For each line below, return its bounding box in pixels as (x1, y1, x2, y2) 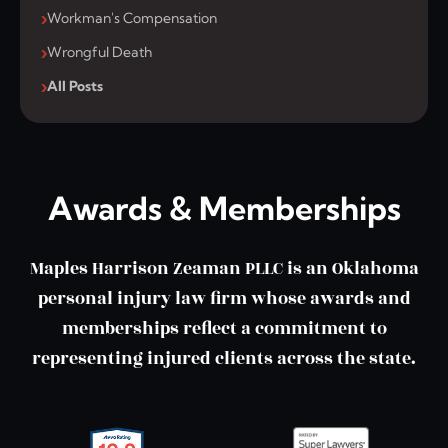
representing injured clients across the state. (32, 346, 416, 373)
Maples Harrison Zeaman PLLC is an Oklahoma (29, 256, 419, 283)
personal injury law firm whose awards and (37, 286, 411, 313)
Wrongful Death (47, 43, 152, 62)
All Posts (47, 77, 103, 96)
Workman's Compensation (47, 9, 217, 28)
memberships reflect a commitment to (61, 316, 387, 343)
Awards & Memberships (47, 188, 401, 229)
